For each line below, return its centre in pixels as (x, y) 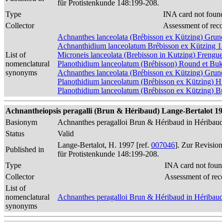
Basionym (21, 122)
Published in (25, 149)
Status (15, 134)
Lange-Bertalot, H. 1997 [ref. (104, 145)
